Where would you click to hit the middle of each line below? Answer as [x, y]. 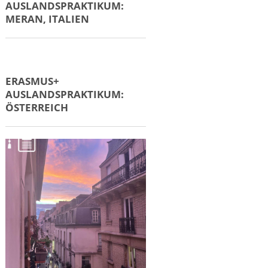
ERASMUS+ [32, 81]
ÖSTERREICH [36, 107]
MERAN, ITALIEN [47, 19]
